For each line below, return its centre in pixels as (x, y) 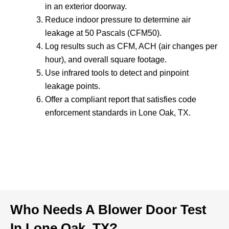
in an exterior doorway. (86, 6)
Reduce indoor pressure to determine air (118, 19)
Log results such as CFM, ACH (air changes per (131, 46)
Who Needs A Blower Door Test (108, 209)
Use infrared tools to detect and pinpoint (117, 73)
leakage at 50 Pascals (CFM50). (103, 33)
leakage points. (73, 86)
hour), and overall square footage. (106, 59)
